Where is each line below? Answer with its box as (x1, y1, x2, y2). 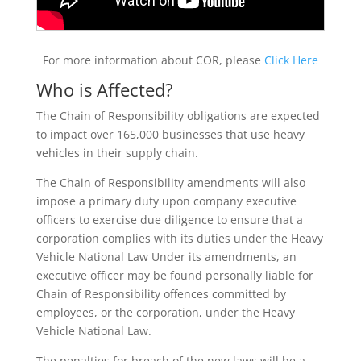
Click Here (263, 52, 318, 68)
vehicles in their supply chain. (35, 145, 198, 160)
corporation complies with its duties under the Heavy (35, 230, 323, 246)
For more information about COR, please (42, 52, 264, 68)
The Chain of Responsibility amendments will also (35, 175, 305, 190)
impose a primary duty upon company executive (35, 193, 297, 209)
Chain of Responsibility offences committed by (35, 286, 286, 301)
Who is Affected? (35, 77, 173, 102)
